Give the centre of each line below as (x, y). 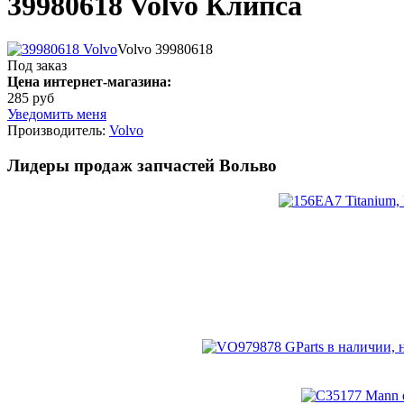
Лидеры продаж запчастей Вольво (142, 165)
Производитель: (58, 131)
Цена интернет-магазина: (89, 82)
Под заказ (37, 66)
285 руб (31, 98)
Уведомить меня (57, 115)
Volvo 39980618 (165, 50)
